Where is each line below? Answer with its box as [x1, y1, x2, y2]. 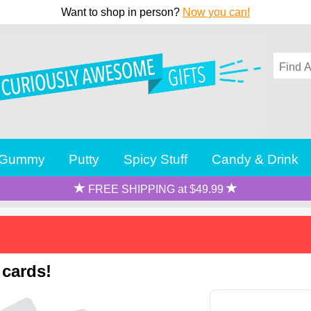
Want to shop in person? [61, 6, 183, 18]
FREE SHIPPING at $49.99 [85, 183, 226, 195]
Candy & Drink [212, 151, 299, 167]
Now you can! [183, 6, 250, 18]
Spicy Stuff [124, 151, 188, 167]
